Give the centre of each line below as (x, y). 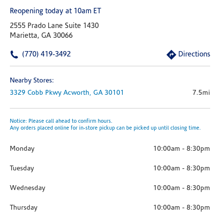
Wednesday (27, 188)
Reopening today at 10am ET (55, 12)
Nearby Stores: (32, 81)
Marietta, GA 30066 (41, 36)
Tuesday (22, 169)
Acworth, (78, 93)
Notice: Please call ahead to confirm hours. (61, 122)
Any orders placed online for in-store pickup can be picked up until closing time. (105, 128)
